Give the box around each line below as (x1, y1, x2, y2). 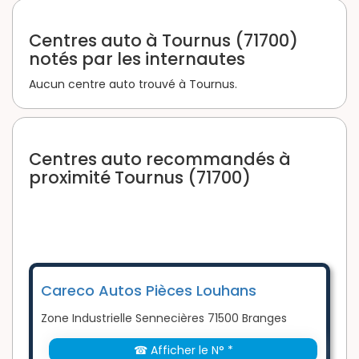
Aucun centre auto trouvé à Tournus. (29, 76, 237, 93)
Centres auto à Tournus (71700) (29, 29, 298, 53)
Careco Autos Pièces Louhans (41, 280, 256, 301)
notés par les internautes (29, 47, 245, 71)
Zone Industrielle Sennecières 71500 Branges (41, 310, 287, 327)
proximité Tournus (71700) (29, 166, 251, 190)
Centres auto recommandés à (29, 147, 291, 171)
